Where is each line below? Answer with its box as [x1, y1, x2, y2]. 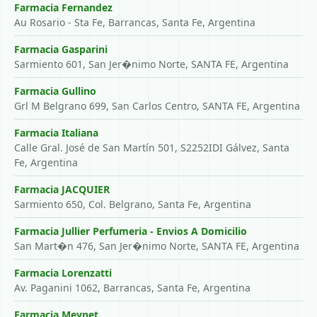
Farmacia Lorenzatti [14, 266, 112, 279]
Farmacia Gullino [14, 84, 96, 98]
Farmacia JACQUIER [14, 183, 110, 196]
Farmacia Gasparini [14, 42, 108, 56]
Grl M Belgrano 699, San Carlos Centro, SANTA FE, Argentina [14, 99, 300, 113]
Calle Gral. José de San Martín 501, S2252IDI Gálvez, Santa [14, 141, 289, 154]
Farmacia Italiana [14, 126, 98, 139]
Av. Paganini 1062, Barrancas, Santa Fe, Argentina [14, 281, 250, 294]
